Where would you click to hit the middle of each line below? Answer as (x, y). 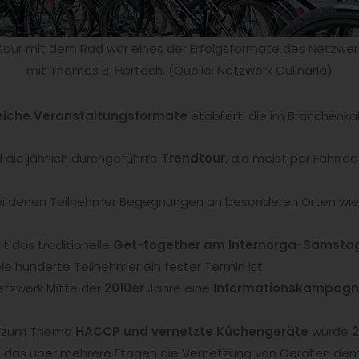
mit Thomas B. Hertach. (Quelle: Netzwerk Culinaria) (179, 71)
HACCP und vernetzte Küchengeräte (192, 332)
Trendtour (193, 159)
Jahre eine (179, 288)
